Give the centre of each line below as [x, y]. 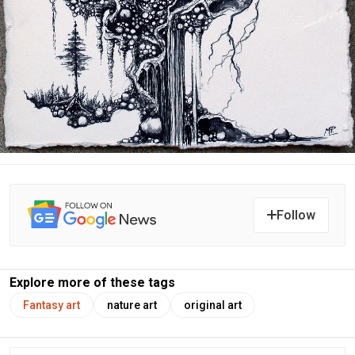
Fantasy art [52, 305]
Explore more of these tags [92, 282]
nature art [132, 305]
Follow [296, 215]
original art [213, 305]
